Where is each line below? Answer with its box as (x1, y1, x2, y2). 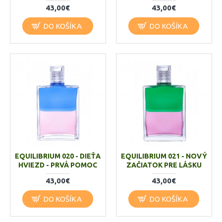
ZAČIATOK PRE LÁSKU (126, 161, 202, 169)
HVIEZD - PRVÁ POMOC (18, 161, 98, 169)
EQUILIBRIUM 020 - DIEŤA (15, 152, 101, 160)
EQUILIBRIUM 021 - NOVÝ (120, 152, 207, 160)
